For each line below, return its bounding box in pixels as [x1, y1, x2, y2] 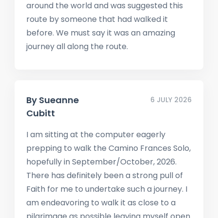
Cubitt [26, 107, 55, 120]
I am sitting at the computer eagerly [26, 129, 165, 141]
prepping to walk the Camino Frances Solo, [26, 143, 191, 154]
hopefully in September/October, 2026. [26, 156, 177, 168]
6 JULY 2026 [150, 95, 192, 105]
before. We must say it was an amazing [26, 27, 175, 38]
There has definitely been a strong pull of [26, 170, 183, 182]
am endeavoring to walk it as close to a [26, 197, 176, 209]
